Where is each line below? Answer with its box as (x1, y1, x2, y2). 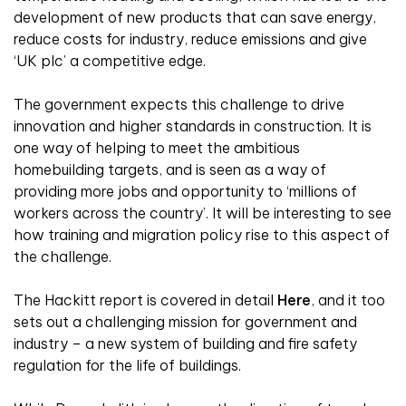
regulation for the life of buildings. (14, 356, 241, 375)
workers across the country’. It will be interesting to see (14, 204, 391, 223)
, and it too (311, 291, 385, 310)
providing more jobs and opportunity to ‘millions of (14, 182, 357, 201)
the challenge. (14, 247, 111, 266)
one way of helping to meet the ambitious (14, 139, 300, 158)
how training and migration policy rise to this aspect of (14, 226, 390, 245)
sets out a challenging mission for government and (14, 313, 357, 332)
